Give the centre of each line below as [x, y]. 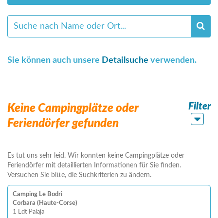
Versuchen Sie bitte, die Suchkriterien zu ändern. [79, 175]
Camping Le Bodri [37, 194]
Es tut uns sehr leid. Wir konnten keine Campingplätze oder [96, 156]
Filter [199, 107]
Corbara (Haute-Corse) [45, 203]
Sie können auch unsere [54, 60]
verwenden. [173, 60]
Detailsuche [125, 60]
